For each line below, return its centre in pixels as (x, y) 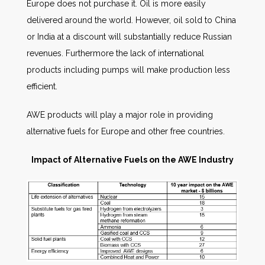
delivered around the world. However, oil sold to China (131, 20)
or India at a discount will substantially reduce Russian (129, 37)
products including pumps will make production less (128, 70)
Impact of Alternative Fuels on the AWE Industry (132, 160)
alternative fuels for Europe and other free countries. (126, 131)
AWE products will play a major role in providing (120, 115)
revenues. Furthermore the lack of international (115, 53)
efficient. (42, 86)
